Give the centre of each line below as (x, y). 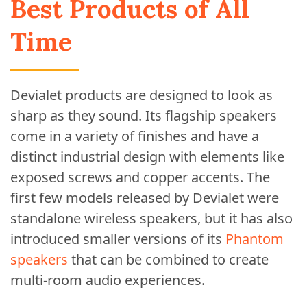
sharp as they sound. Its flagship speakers (144, 115)
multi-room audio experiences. (108, 280)
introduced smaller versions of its (118, 239)
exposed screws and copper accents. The (140, 177)
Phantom (255, 239)
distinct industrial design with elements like (147, 157)
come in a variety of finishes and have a (135, 136)
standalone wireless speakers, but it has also (151, 218)
